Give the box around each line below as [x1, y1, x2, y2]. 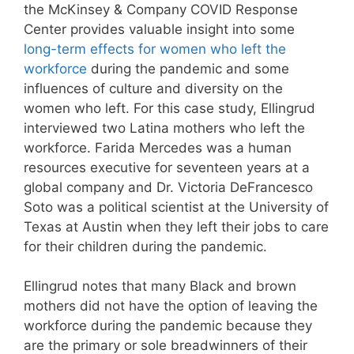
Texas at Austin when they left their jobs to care [24, 218, 329, 235]
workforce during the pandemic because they [24, 318, 312, 333]
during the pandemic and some [87, 60, 289, 77]
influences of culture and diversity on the [24, 80, 283, 96]
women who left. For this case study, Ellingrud [24, 100, 315, 116]
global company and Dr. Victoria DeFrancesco [24, 179, 313, 195]
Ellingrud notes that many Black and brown [24, 278, 296, 294]
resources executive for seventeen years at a [24, 159, 310, 175]
